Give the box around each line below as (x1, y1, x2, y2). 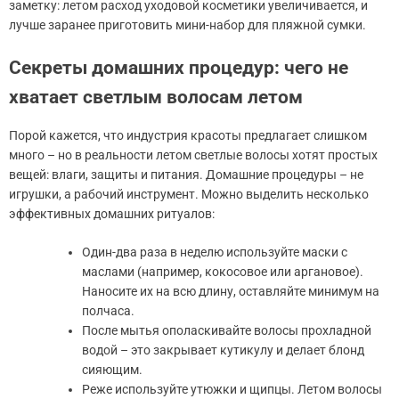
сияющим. (82, 362, 142, 377)
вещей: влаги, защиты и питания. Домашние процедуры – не (9, 167, 363, 182)
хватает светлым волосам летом (9, 85, 303, 108)
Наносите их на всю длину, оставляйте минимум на (82, 283, 379, 298)
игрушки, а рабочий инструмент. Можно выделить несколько (9, 186, 369, 201)
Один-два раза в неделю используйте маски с (82, 244, 347, 259)
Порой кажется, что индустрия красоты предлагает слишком (9, 127, 367, 142)
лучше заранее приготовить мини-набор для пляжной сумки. (9, 17, 366, 32)
